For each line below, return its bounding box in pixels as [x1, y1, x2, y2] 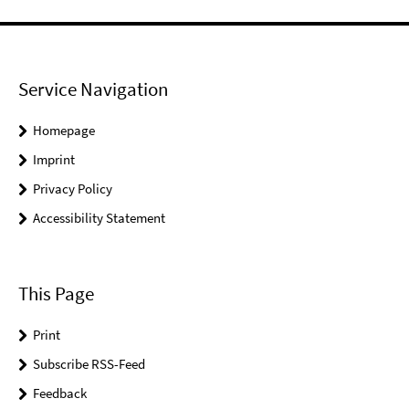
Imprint [33, 151, 75, 169]
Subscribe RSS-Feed [33, 354, 145, 372]
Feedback [33, 383, 87, 402]
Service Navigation [18, 77, 168, 102]
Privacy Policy [33, 180, 112, 198]
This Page [18, 280, 94, 306]
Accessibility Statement [33, 209, 165, 227]
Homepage [33, 121, 95, 140]
